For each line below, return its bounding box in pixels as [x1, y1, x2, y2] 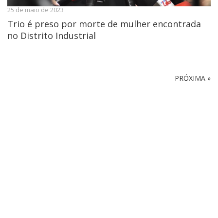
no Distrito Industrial [7, 30, 96, 42]
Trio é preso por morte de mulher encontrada [7, 18, 201, 30]
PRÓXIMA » [175, 73, 211, 83]
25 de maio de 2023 [7, 5, 64, 15]
